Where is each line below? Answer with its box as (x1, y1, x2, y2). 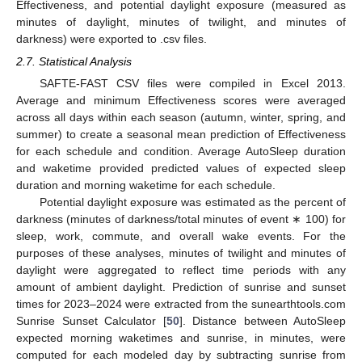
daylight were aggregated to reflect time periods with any (16, 263, 346, 276)
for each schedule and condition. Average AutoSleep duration (16, 144, 346, 158)
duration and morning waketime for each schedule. (16, 178, 276, 192)
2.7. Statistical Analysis (16, 54, 132, 68)
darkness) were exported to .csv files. (16, 32, 207, 45)
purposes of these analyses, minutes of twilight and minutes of (16, 246, 346, 259)
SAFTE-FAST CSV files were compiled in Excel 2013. (39, 76, 346, 90)
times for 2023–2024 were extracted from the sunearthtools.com (16, 297, 346, 310)
